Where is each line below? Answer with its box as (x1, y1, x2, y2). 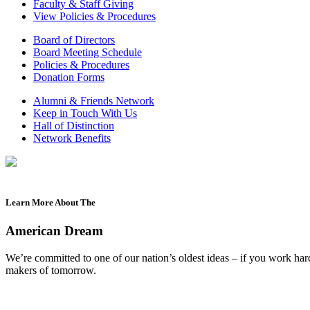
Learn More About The (6, 197, 95, 208)
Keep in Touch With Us (33, 107, 137, 119)
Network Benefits (33, 132, 111, 144)
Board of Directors (33, 34, 115, 46)
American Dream (6, 224, 103, 239)
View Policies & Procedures (33, 10, 156, 22)
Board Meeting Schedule (33, 46, 142, 58)
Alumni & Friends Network (33, 95, 154, 107)
